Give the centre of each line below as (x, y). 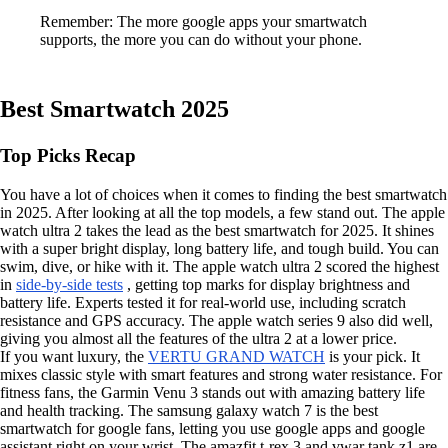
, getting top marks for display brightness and (266, 284)
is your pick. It (372, 356)
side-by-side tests (69, 284)
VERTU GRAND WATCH (236, 356)
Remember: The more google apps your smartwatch (203, 22)
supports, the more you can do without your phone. (201, 40)
